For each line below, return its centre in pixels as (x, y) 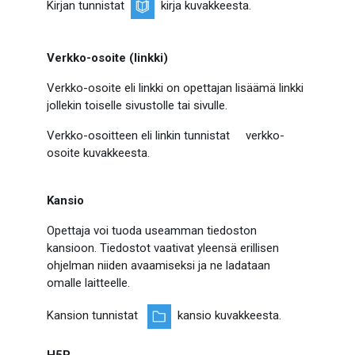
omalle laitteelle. (90, 283)
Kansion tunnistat (97, 316)
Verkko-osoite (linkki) (108, 58)
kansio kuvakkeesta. (227, 316)
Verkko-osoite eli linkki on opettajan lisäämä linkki (176, 88)
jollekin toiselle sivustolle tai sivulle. (137, 105)
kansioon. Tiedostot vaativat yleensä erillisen (163, 248)
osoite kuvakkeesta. (99, 153)
